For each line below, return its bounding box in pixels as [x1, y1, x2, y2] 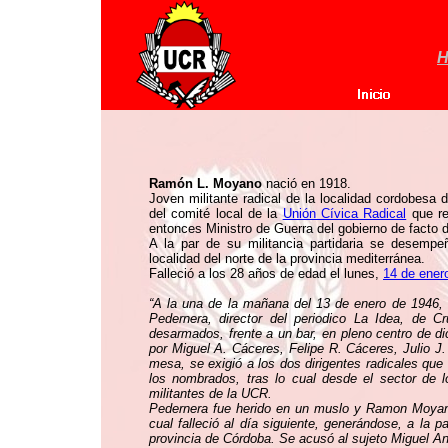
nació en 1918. [262, 176, 351, 191]
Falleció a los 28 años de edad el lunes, [149, 266, 383, 281]
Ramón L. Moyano [149, 176, 262, 191]
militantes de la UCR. [149, 386, 272, 401]
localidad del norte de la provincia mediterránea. [149, 251, 425, 266]
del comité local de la [149, 206, 283, 221]
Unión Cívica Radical [282, 206, 407, 221]
